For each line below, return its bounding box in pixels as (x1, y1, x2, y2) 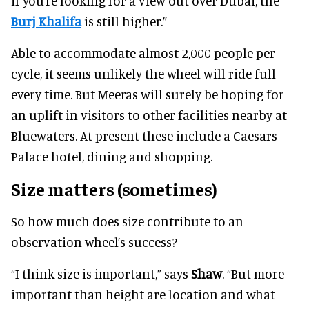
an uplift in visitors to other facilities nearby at (11, 106, 287, 123)
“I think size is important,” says (11, 265, 191, 281)
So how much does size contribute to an (11, 212, 243, 229)
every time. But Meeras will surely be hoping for (11, 86, 284, 102)
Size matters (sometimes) (11, 177, 217, 200)
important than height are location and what (11, 286, 275, 302)
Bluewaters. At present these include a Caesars (11, 127, 277, 143)
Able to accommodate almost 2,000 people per (11, 44, 275, 61)
